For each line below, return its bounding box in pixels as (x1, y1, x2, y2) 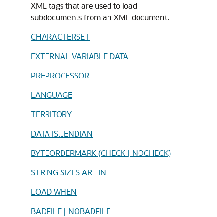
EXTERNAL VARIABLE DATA (31, 50, 128, 61)
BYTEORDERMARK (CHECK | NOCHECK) (31, 147, 171, 158)
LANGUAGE (31, 89, 72, 100)
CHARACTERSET (31, 31, 90, 42)
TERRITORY (31, 108, 72, 119)
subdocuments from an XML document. (31, 12, 169, 22)
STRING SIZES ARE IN (31, 167, 106, 177)
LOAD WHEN (31, 186, 77, 197)
